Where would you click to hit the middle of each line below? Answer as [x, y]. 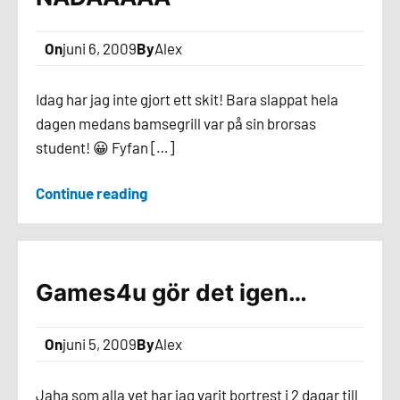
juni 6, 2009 [100, 48]
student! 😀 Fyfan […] [105, 147]
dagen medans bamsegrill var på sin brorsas [176, 123]
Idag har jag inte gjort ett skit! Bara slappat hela [187, 99]
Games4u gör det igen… [171, 292]
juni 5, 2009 [100, 344]
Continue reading [92, 193]
